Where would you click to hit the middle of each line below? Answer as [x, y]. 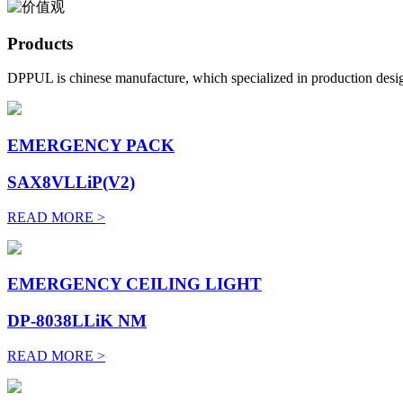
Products [40, 43]
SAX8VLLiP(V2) [71, 182]
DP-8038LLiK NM [77, 321]
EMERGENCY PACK [91, 146]
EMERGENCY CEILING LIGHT [134, 284]
